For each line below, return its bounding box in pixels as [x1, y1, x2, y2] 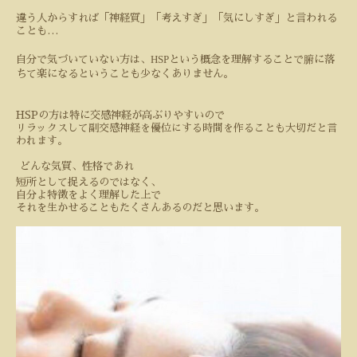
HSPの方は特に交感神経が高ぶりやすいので [16, 110, 225, 121]
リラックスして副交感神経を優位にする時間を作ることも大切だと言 [16, 123, 337, 134]
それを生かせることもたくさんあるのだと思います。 [16, 202, 265, 214]
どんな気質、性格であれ [20, 161, 134, 172]
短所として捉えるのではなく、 [16, 177, 161, 188]
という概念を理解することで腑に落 [169, 54, 335, 65]
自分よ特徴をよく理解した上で [16, 190, 161, 201]
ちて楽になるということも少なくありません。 [16, 69, 233, 80]
